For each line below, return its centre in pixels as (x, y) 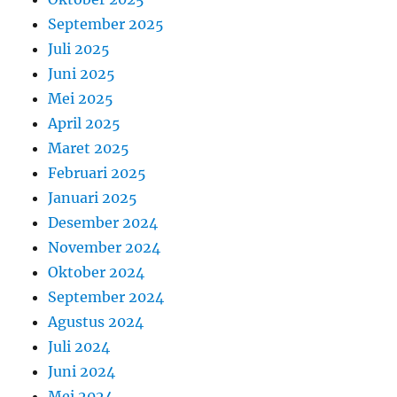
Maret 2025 (89, 148)
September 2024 (106, 297)
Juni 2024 (82, 372)
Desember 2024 (103, 223)
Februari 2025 (97, 173)
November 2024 (105, 248)
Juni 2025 (82, 74)
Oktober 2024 (97, 272)
